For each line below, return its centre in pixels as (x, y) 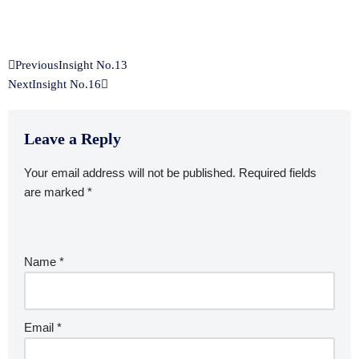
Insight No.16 (67, 84)
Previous (37, 65)
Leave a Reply (73, 139)
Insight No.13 (93, 65)
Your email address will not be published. (130, 173)
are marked (56, 192)
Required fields (278, 173)
